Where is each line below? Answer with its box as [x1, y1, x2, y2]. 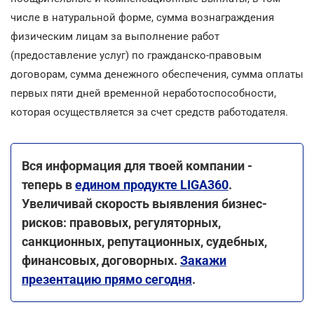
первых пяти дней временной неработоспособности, [11, 86, 276, 100]
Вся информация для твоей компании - [22, 158, 252, 173]
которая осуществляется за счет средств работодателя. [11, 105, 288, 118]
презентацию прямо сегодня [22, 271, 192, 287]
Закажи [180, 252, 226, 268]
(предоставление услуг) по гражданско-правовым [11, 48, 261, 62]
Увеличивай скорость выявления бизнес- [22, 196, 267, 211]
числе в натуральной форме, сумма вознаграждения [11, 11, 274, 24]
